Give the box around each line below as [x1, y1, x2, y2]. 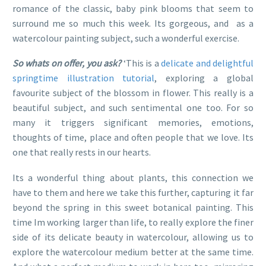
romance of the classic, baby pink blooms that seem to [12, 2, 254, 14]
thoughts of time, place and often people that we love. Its [12, 131, 254, 144]
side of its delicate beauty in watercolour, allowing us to [12, 230, 254, 243]
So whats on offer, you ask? [12, 57, 122, 69]
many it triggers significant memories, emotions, [12, 116, 254, 129]
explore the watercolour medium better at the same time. [12, 245, 254, 258]
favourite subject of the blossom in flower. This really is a [12, 87, 254, 99]
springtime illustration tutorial [12, 72, 155, 84]
